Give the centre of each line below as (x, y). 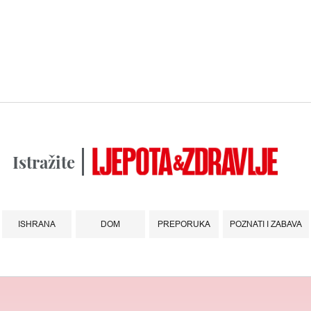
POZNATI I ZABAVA (266, 224)
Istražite (43, 161)
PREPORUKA (184, 224)
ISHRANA (37, 224)
